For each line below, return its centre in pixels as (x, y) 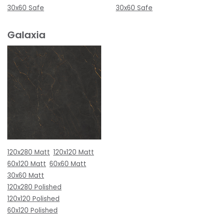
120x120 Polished (33, 199)
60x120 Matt (27, 164)
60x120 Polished (32, 210)
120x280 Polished (34, 187)
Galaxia (26, 35)
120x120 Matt (74, 152)
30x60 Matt (26, 175)
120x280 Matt (29, 152)
